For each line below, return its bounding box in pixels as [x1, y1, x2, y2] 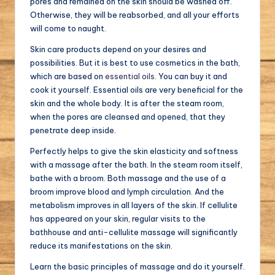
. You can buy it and [155, 71, 227, 82]
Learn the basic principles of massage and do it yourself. [30, 261, 245, 272]
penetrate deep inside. [30, 125, 116, 136]
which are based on [30, 71, 105, 82]
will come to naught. [30, 23, 106, 34]
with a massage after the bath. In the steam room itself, [30, 160, 242, 170]
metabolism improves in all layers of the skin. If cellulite [30, 200, 238, 211]
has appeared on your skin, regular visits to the [30, 214, 206, 224]
